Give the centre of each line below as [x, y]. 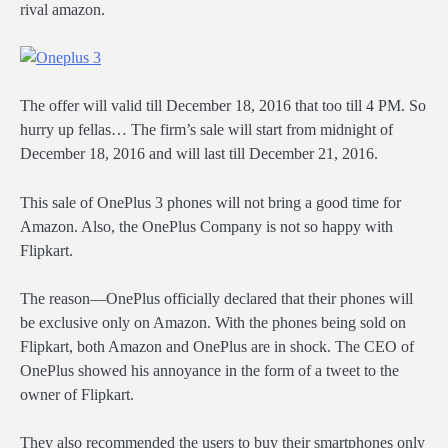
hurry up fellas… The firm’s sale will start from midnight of [206, 130]
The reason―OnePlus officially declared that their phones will [216, 298]
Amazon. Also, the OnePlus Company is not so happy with [206, 226]
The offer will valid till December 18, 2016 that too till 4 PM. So [223, 106]
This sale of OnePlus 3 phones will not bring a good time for [210, 202]
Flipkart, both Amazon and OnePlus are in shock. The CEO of [217, 346]
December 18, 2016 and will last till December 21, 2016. [199, 154]
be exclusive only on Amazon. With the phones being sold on [213, 322]
